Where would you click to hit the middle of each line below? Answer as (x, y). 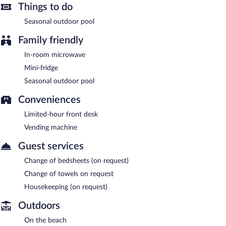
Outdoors (39, 206)
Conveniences (49, 100)
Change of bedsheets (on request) (76, 161)
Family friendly (51, 40)
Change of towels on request (69, 174)
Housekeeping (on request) (66, 187)
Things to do (45, 7)
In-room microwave (55, 55)
